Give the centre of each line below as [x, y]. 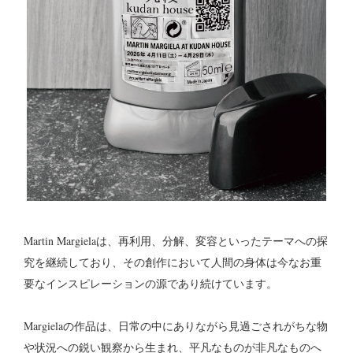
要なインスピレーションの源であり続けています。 [150, 284]
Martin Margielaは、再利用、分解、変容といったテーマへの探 [176, 241]
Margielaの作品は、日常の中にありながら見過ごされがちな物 [176, 326]
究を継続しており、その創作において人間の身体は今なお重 [173, 262]
